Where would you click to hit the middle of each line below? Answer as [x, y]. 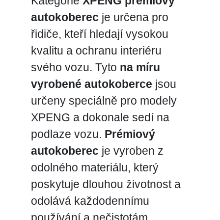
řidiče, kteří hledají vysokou [99, 34]
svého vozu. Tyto [75, 67]
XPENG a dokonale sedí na [100, 117]
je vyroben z [131, 151]
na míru [140, 67]
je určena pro [133, 17]
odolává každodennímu [90, 201]
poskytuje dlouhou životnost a [106, 184]
